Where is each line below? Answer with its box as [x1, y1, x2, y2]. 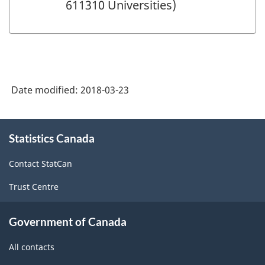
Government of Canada [9, 214, 127, 228]
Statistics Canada [9, 131, 95, 145]
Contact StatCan [9, 158, 72, 170]
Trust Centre [9, 181, 59, 193]
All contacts [9, 241, 54, 253]
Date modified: [11, 83, 80, 96]
